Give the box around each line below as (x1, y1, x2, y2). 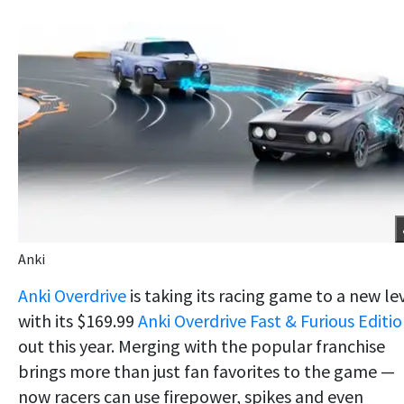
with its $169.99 (18, 308, 138, 332)
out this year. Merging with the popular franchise (18, 334, 385, 357)
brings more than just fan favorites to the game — (18, 359, 395, 382)
